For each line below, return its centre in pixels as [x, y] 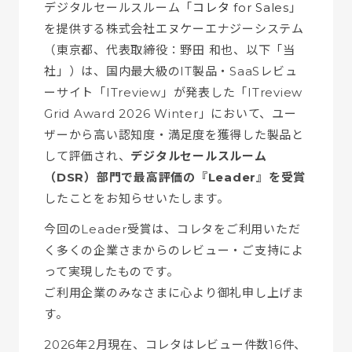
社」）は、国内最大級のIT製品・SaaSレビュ [171, 71]
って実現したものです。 [112, 271]
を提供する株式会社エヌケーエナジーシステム [174, 29]
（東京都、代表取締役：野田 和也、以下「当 [170, 50]
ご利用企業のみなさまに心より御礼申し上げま [174, 293]
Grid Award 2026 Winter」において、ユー [170, 114]
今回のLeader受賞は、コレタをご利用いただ [172, 229]
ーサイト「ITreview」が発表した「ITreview [173, 92]
